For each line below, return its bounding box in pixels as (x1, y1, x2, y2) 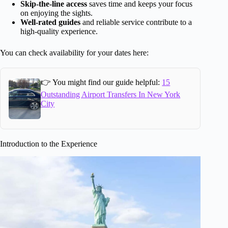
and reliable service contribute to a (80, 18, 192, 27)
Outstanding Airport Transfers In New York (41, 90, 181, 99)
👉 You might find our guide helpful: (41, 78, 162, 87)
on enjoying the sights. (20, 9, 93, 18)
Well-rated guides (20, 18, 80, 27)
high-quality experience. (20, 27, 98, 36)
